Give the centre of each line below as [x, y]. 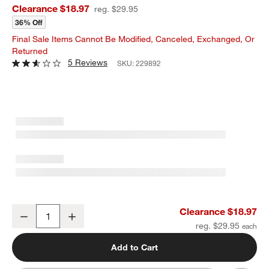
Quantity [29, 222]
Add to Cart [134, 247]
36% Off [29, 22]
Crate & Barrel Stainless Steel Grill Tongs [90, 210]
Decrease [55, 216]
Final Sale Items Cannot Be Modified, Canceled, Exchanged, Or [134, 39]
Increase [101, 216]
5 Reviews [88, 62]
